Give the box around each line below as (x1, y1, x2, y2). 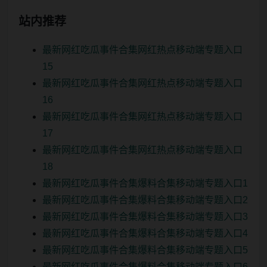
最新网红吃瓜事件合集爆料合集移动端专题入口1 (42, 178, 248, 188)
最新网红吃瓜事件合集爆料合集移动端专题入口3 (42, 211, 248, 222)
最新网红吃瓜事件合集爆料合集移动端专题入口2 (42, 194, 248, 205)
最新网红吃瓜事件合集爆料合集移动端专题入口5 (42, 244, 248, 255)
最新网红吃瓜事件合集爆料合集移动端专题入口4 (42, 228, 248, 238)
